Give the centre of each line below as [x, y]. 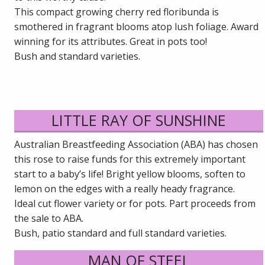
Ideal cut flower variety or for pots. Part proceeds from [135, 203]
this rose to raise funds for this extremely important [130, 159]
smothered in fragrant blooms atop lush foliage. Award [137, 26]
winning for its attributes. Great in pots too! [111, 41]
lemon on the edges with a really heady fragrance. [125, 188]
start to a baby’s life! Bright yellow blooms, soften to [130, 174]
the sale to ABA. [49, 218]
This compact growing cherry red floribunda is [117, 12]
